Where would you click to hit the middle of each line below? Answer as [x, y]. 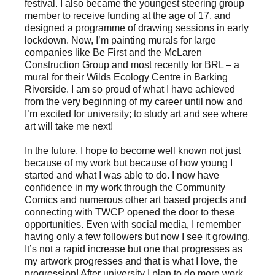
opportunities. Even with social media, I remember [133, 225]
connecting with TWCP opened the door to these [130, 212]
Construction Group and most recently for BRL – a [132, 64]
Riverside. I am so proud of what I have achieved [130, 89]
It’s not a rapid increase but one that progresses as [134, 249]
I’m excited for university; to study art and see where [136, 114]
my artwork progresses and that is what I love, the [131, 261]
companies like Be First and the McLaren [113, 52]
